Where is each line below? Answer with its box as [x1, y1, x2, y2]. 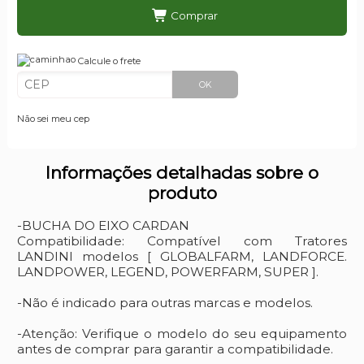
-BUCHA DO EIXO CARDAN [16, 217, 189, 233]
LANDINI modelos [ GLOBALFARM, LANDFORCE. [16, 248, 348, 264]
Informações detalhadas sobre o [45, 162, 318, 184]
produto [147, 183, 217, 204]
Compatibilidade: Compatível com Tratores [16, 232, 348, 249]
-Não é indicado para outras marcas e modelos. [16, 294, 313, 310]
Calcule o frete [75, 55, 141, 67]
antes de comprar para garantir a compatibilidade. [16, 340, 333, 357]
